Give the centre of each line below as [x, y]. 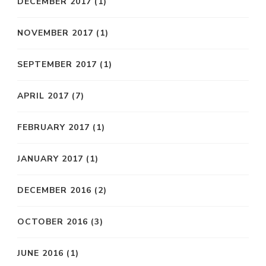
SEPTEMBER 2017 [57, 65]
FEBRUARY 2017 [53, 128]
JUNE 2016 [40, 254]
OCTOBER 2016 [53, 222]
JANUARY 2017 [50, 159]
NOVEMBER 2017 [55, 33]
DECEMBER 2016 [54, 191]
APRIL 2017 [43, 96]
